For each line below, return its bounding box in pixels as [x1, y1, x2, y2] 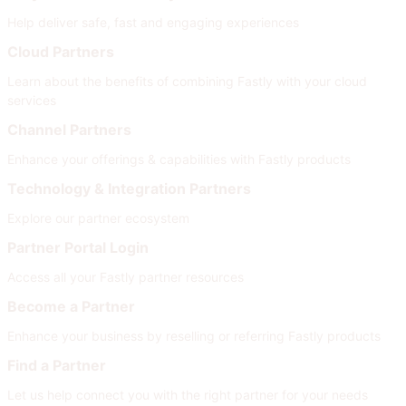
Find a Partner [7, 355, 106, 374]
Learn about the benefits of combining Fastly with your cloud [7, 72, 367, 89]
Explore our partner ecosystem [7, 209, 189, 226]
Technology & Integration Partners [7, 179, 251, 198]
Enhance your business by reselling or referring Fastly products [7, 327, 381, 343]
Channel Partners [7, 120, 131, 139]
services [7, 92, 56, 108]
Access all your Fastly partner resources [7, 268, 244, 285]
